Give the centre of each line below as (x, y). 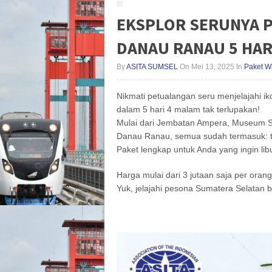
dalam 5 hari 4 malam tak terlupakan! (188, 109)
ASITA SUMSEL (152, 67)
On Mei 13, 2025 (206, 67)
